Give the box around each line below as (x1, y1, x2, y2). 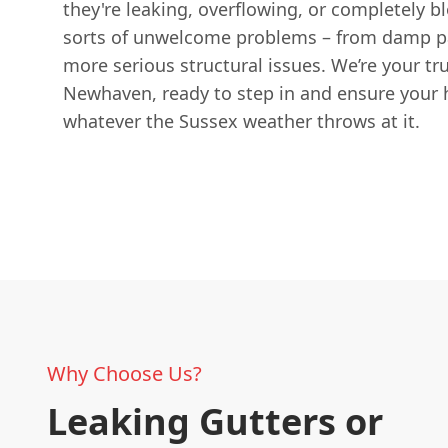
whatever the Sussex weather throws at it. (63, 109, 420, 134)
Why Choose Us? (47, 359, 202, 387)
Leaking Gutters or (47, 396, 383, 446)
